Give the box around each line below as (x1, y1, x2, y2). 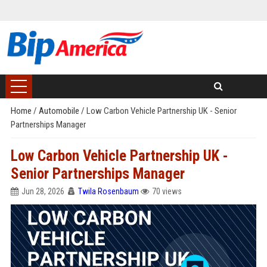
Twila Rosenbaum (77, 187, 139, 196)
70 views (151, 187, 182, 196)
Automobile (38, 105, 81, 116)
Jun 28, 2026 (21, 187, 64, 196)
